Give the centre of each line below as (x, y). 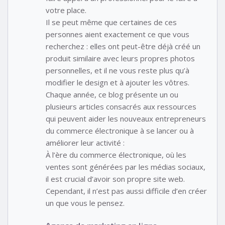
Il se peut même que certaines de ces (111, 22)
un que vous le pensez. (85, 203)
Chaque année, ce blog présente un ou (112, 95)
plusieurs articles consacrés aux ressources (121, 107)
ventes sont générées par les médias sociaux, (126, 167)
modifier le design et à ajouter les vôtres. (118, 83)
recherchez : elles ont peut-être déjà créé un (123, 46)
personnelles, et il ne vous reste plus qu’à (118, 71)
